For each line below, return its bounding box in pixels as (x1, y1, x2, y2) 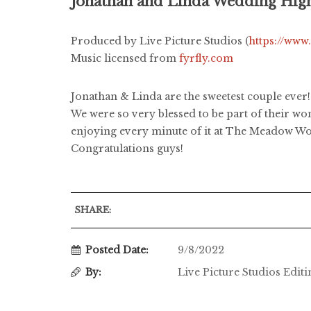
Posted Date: (85, 243, 149, 256)
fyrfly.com (179, 51, 233, 65)
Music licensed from (71, 51, 179, 65)
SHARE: (74, 203, 111, 216)
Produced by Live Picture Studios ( (71, 34, 249, 47)
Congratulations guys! (71, 142, 183, 155)
